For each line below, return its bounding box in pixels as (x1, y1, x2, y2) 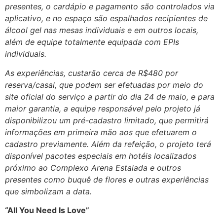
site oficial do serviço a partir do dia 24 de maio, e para (5, 91, 215, 102)
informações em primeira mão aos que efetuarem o (5, 127, 197, 137)
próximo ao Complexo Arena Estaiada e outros (5, 162, 181, 173)
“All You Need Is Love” (5, 205, 89, 216)
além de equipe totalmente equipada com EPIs (5, 37, 179, 47)
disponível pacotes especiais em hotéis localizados (5, 150, 196, 161)
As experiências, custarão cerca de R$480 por (5, 68, 178, 78)
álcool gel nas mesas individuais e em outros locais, (5, 25, 198, 36)
